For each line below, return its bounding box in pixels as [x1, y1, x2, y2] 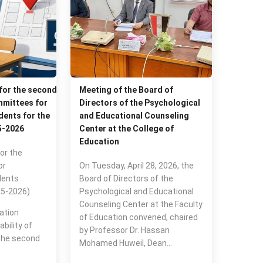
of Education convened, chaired [79, 213, 198, 222]
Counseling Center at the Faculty [79, 200, 203, 209]
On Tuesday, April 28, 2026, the [79, 161, 194, 170]
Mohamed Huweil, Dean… [79, 238, 173, 248]
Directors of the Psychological [79, 98, 201, 107]
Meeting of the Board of [79, 85, 174, 95]
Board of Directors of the [79, 174, 174, 183]
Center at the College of [79, 124, 174, 133]
